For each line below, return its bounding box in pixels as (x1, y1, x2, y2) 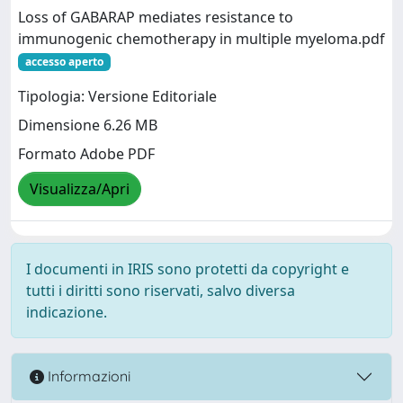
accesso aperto (24, 53, 103, 69)
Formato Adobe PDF (18, 144, 155, 165)
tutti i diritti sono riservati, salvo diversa (26, 280, 295, 300)
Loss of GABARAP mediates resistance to (18, 6, 293, 27)
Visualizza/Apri (30, 179, 130, 200)
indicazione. (26, 301, 107, 322)
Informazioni (44, 367, 130, 386)
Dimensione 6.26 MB (18, 115, 157, 136)
